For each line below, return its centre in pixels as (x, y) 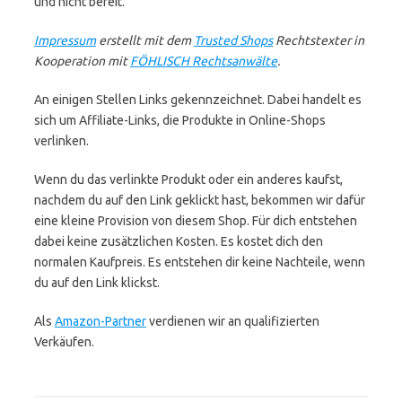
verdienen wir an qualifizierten (233, 321)
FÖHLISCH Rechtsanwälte (204, 61)
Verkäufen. (64, 342)
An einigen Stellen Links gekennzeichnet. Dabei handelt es (198, 100)
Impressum (65, 40)
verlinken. (61, 141)
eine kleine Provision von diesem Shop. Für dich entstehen (196, 221)
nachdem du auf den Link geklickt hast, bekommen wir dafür (200, 200)
